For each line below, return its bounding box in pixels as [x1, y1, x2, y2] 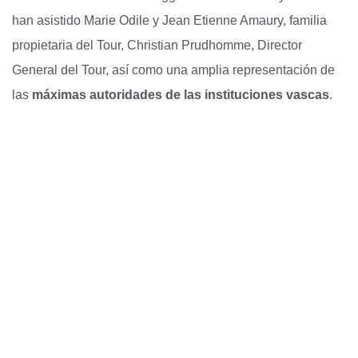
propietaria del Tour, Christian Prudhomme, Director [12, 38, 302, 52]
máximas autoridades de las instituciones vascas [32, 87, 329, 101]
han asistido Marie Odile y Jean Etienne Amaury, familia [12, 13, 327, 27]
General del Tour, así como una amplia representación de [12, 62, 335, 77]
